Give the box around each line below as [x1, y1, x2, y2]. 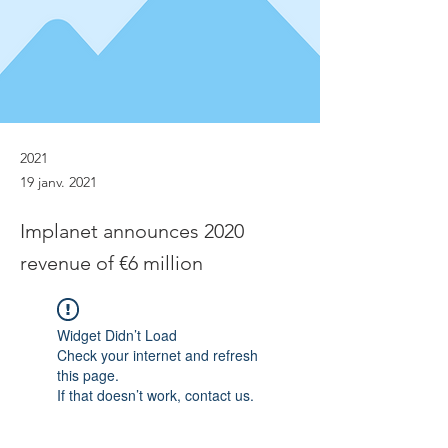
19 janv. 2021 [20, 173, 97, 191]
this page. [57, 365, 119, 385]
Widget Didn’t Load [57, 325, 177, 345]
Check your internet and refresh [57, 345, 258, 365]
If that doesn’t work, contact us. [57, 385, 254, 405]
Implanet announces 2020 [20, 219, 244, 243]
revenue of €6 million [20, 251, 203, 275]
